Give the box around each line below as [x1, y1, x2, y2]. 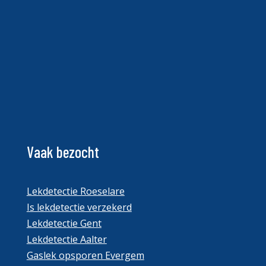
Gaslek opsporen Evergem [26, 249, 144, 262]
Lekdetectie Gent [26, 217, 102, 230]
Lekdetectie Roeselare [26, 185, 125, 198]
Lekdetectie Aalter [26, 233, 107, 246]
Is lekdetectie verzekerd [26, 201, 132, 214]
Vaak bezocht [26, 142, 99, 161]
